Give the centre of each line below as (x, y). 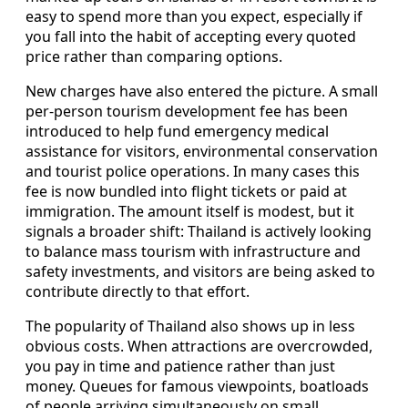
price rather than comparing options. (154, 56)
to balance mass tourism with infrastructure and (193, 251)
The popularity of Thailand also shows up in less (190, 326)
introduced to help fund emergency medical (177, 131)
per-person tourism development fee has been (187, 111)
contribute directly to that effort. (138, 291)
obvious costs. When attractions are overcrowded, (199, 346)
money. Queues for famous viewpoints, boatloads (197, 386)
